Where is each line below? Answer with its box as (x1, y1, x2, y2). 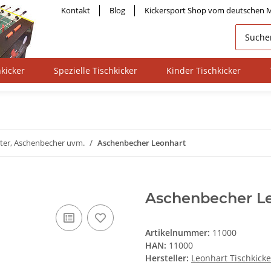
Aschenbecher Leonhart (97, 137, 186, 149)
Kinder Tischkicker (166, 65, 241, 77)
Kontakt (61, 5, 90, 16)
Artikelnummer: (145, 227, 212, 239)
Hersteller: (145, 252, 189, 264)
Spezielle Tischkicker (54, 65, 137, 77)
